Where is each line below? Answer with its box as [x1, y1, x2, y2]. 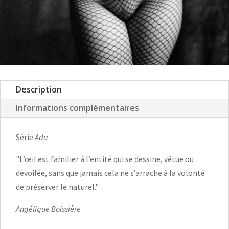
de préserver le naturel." [16, 181, 99, 192]
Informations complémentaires [16, 102, 139, 113]
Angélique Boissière [16, 203, 81, 214]
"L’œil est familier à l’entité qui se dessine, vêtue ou [16, 153, 194, 164]
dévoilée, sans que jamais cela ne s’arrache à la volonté [16, 167, 205, 178]
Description [16, 83, 62, 95]
